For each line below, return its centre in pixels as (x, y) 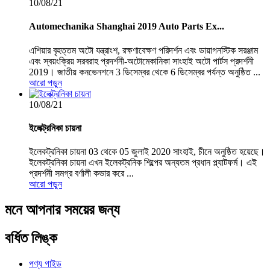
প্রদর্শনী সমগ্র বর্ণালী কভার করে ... (81, 174)
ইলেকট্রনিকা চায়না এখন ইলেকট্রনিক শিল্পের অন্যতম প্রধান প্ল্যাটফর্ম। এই (143, 163)
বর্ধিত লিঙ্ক (31, 238)
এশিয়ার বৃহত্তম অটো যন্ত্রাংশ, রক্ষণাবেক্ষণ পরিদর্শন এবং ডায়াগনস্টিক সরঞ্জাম (143, 50)
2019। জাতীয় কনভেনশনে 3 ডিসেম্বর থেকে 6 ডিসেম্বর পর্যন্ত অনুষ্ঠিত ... (145, 72)
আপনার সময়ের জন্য (73, 210)
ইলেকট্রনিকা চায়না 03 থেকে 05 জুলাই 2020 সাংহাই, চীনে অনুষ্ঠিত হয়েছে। (147, 152)
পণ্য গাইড (45, 263)
